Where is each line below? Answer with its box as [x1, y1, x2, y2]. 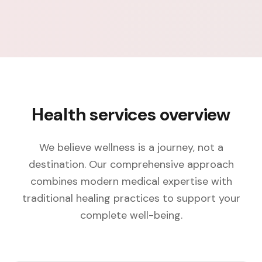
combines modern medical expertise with [30, 174, 232, 188]
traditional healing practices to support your [22, 191, 240, 205]
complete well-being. [80, 208, 182, 222]
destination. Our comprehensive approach [28, 157, 234, 171]
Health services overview [32, 102, 230, 126]
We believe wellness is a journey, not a [39, 140, 223, 154]
